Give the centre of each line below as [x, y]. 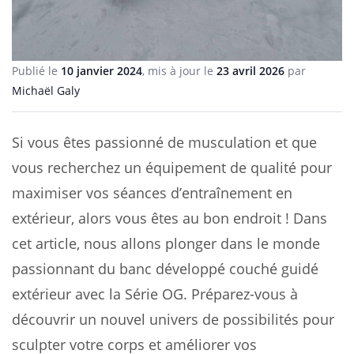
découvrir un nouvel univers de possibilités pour [173, 319]
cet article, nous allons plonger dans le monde [166, 243]
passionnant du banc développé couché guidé [165, 268]
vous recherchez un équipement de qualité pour [172, 167]
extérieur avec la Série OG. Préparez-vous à [155, 294]
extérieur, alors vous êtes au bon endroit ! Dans [169, 218]
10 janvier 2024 [102, 70]
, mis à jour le [179, 70]
